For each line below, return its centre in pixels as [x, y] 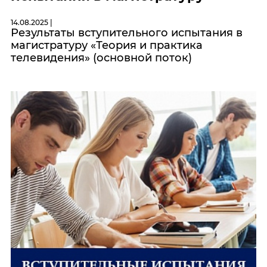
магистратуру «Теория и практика [107, 46]
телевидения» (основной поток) [101, 58]
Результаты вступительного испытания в [127, 33]
